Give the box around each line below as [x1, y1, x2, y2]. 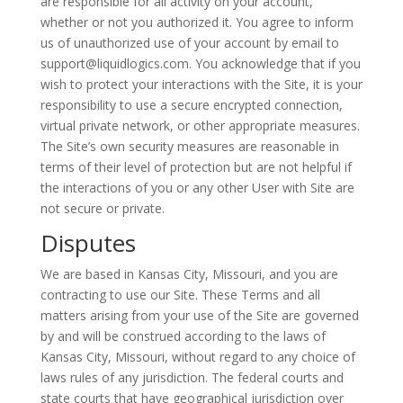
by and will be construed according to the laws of [40, 327, 326, 345]
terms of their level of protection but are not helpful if [40, 158, 352, 175]
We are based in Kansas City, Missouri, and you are [40, 265, 338, 282]
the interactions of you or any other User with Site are [40, 179, 354, 196]
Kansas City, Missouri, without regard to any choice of [40, 348, 355, 365]
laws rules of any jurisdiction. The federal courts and [40, 369, 344, 386]
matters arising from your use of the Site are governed [40, 307, 359, 324]
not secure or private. [40, 200, 165, 217]
